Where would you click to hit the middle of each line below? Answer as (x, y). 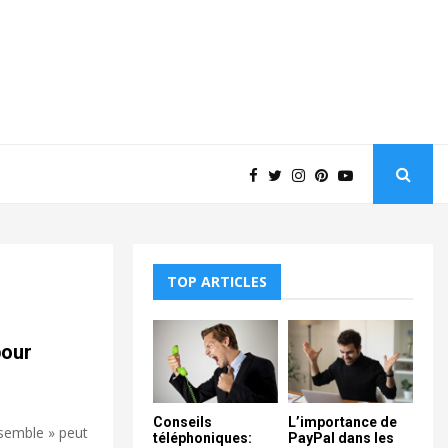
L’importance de (342, 422)
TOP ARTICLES (217, 281)
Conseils (182, 422)
